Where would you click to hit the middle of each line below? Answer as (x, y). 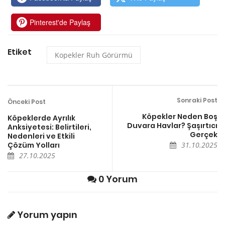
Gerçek (204, 134)
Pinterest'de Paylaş (60, 22)
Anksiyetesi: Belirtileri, (49, 127)
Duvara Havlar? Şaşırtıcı (172, 125)
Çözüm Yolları (34, 145)
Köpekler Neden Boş (180, 116)
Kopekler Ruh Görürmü (94, 55)
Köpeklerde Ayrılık (41, 118)
